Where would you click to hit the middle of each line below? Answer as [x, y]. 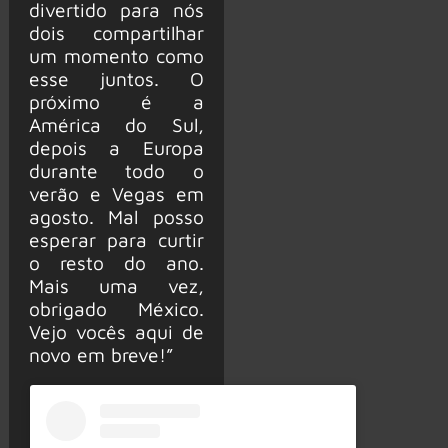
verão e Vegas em [116, 193]
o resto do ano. [116, 262]
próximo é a [116, 101]
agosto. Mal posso [116, 216]
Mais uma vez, [116, 285]
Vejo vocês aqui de [116, 331]
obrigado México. [116, 308]
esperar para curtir [116, 239]
